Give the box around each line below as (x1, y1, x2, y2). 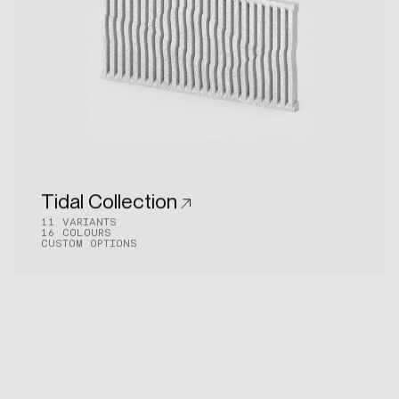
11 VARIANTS (40, 215, 117, 228)
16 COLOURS (40, 225, 111, 239)
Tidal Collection (40, 189, 177, 213)
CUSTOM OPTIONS (40, 236, 137, 249)
